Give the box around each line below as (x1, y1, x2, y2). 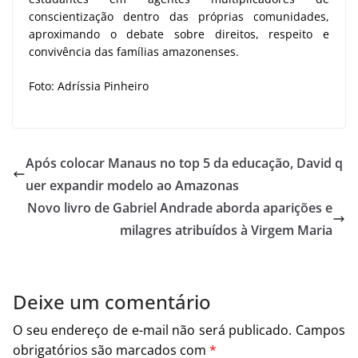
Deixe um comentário (13, 288, 211, 315)
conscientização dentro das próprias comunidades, (29, 8, 329, 24)
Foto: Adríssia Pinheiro (29, 78, 149, 93)
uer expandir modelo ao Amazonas (26, 176, 239, 194)
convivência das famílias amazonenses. (29, 43, 239, 59)
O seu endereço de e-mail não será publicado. (13, 320, 292, 339)
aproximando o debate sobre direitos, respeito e (29, 26, 329, 42)
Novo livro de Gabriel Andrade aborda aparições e (27, 198, 332, 217)
